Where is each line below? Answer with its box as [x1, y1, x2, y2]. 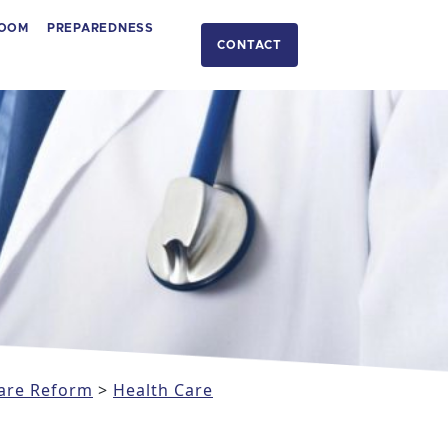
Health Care [113, 379, 213, 401]
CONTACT [217, 39, 282, 51]
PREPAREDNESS [46, 22, 154, 34]
